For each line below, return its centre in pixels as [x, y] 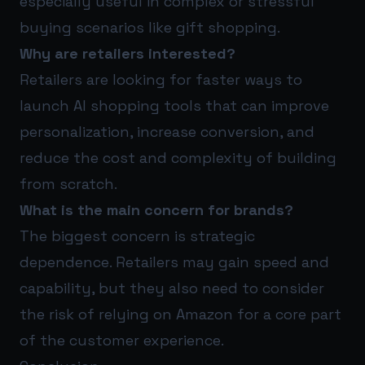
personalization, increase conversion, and [167, 131]
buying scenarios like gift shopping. [150, 27]
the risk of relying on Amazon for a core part [180, 314]
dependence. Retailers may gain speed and [174, 262]
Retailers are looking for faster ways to [161, 79]
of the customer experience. [122, 340]
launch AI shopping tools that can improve [174, 105]
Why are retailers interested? [128, 53]
